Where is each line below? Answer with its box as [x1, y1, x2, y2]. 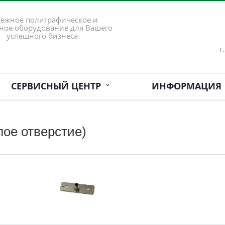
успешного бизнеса [7, 31, 78, 41]
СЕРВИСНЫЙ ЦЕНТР [11, 80, 106, 92]
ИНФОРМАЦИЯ [151, 80, 221, 92]
